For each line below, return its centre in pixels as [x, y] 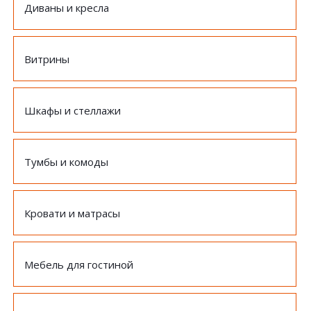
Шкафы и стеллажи [73, 110]
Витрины [47, 59]
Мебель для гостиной [79, 264]
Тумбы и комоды [66, 162]
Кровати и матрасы [72, 213]
